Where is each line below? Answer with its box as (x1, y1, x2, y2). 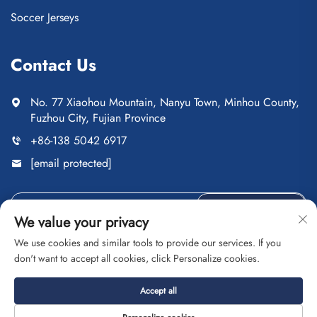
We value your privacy (14, 212, 149, 233)
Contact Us (11, 52, 96, 78)
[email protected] (30, 155, 112, 172)
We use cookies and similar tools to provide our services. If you (14, 236, 281, 250)
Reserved (86, 291, 132, 308)
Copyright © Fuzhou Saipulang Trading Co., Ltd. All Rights (18, 275, 299, 292)
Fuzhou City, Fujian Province (30, 110, 166, 127)
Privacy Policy (135, 291, 202, 308)
